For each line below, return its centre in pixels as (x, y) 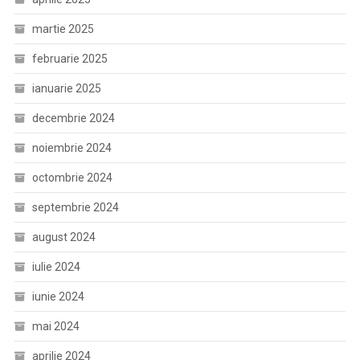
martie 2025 (63, 29)
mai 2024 (55, 326)
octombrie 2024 (72, 178)
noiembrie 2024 (72, 148)
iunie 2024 (58, 297)
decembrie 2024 (73, 118)
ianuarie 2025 (66, 88)
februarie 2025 (70, 59)
